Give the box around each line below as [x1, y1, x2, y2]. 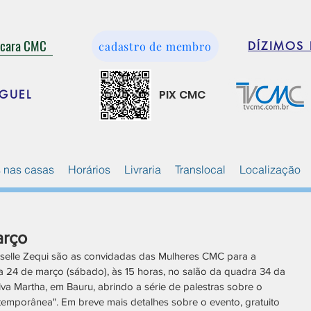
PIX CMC [159, 87, 206, 103]
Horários [68, 162, 110, 177]
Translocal [175, 162, 226, 177]
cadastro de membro [99, 39, 212, 53]
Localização [239, 162, 301, 177]
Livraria [124, 162, 161, 177]
